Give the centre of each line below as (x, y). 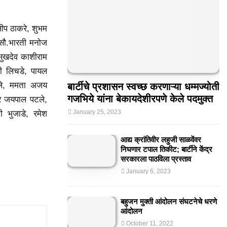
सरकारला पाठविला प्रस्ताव (156, 159)
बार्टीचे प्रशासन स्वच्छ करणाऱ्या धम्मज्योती (143, 87)
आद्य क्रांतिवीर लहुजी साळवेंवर (161, 140)
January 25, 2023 (97, 112)
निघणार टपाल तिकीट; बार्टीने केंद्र (166, 149)
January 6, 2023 (148, 171)
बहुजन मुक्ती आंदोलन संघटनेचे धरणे (169, 201)
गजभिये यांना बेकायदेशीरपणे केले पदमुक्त (140, 99)
